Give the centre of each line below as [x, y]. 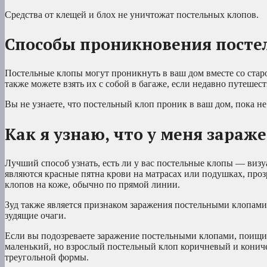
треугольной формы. [47, 257]
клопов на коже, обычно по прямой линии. [92, 185]
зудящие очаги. [35, 216]
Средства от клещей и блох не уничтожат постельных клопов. [132, 14]
